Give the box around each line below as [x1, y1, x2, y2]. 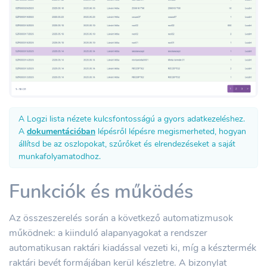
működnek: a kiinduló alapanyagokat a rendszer [9, 226, 207, 240]
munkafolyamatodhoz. [18, 150, 101, 162]
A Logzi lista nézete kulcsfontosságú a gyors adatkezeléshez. [18, 113, 245, 125]
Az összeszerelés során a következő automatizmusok [9, 211, 233, 225]
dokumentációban [27, 125, 95, 137]
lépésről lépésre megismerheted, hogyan [95, 125, 246, 137]
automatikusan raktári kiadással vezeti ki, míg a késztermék [9, 241, 256, 254]
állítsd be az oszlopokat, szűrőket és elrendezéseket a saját [18, 138, 235, 150]
